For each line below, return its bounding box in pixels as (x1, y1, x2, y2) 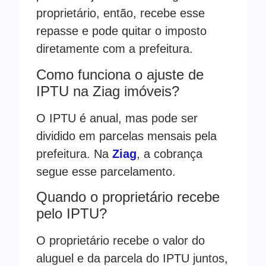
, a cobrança (137, 147, 202, 160)
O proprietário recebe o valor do (36, 234, 205, 248)
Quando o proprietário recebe (36, 189, 220, 205)
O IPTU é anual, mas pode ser (36, 111, 198, 125)
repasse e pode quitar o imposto (36, 24, 207, 38)
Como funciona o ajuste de (36, 66, 204, 83)
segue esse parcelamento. (36, 164, 176, 178)
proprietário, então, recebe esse (36, 7, 205, 20)
